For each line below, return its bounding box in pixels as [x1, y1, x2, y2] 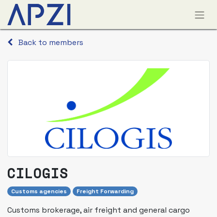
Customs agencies [11, 187, 67, 196]
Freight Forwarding [77, 187, 134, 196]
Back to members [18, 37, 83, 48]
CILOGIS [7, 163, 68, 184]
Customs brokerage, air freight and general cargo [7, 205, 190, 216]
